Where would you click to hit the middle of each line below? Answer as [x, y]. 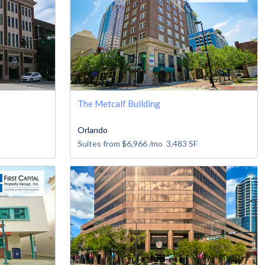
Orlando [93, 130]
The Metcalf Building [119, 104]
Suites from [100, 144]
